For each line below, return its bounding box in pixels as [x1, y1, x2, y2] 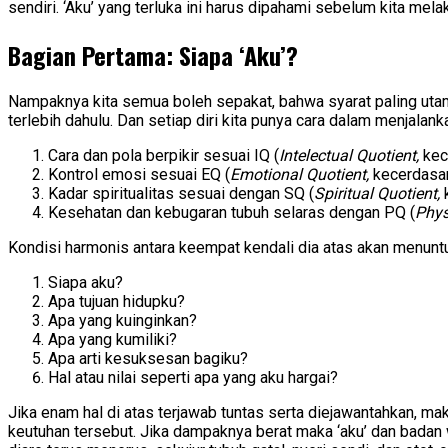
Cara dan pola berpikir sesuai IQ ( [48, 146, 279, 166]
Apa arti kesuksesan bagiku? [48, 349, 248, 369]
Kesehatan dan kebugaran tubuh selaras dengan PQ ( [48, 203, 415, 223]
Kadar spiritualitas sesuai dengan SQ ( [48, 184, 314, 204]
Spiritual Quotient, [314, 184, 440, 204]
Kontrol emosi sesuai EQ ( [48, 165, 230, 185]
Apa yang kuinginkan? [48, 311, 197, 331]
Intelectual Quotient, [279, 146, 419, 166]
